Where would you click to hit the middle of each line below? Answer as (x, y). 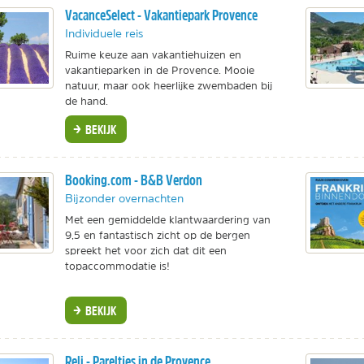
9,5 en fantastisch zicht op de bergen (157, 235)
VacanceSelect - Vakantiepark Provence (161, 15)
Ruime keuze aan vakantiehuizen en (153, 54)
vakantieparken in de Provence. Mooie (159, 70)
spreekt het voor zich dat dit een (145, 250)
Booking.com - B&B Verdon (133, 180)
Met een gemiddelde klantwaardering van (167, 219)
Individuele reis (104, 33)
